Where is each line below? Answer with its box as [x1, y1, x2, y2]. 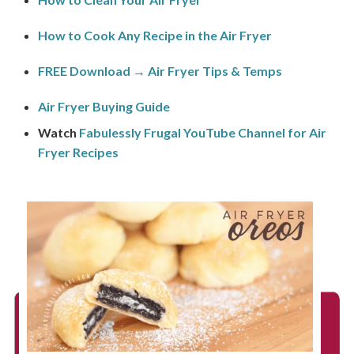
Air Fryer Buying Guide [37, 99, 170, 115]
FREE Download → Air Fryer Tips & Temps [37, 63, 282, 79]
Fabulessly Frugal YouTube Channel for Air [78, 125, 326, 141]
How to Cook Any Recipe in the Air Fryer [37, 28, 272, 43]
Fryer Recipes [37, 145, 119, 160]
